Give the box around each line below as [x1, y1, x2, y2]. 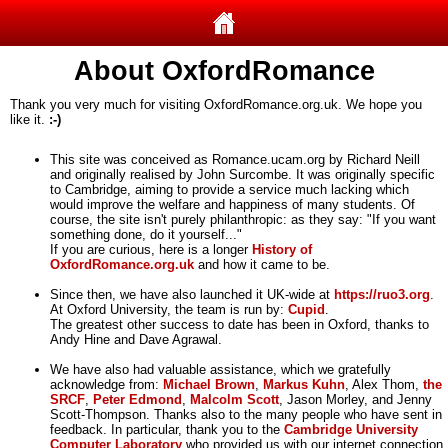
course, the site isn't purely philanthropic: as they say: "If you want [50, 212, 436, 227]
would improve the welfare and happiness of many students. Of [50, 197, 415, 212]
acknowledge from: [50, 377, 163, 392]
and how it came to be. [194, 257, 330, 272]
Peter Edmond [93, 392, 182, 407]
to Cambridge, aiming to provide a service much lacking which [50, 182, 409, 197]
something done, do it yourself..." [50, 227, 242, 242]
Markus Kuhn [263, 377, 345, 392]
